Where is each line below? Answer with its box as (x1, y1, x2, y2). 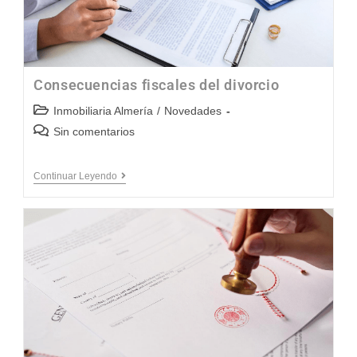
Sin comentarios (53, 124, 135, 138)
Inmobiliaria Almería (53, 104, 154, 117)
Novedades (164, 104, 222, 117)
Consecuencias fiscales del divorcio (33, 76, 280, 93)
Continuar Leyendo (33, 170, 118, 182)
